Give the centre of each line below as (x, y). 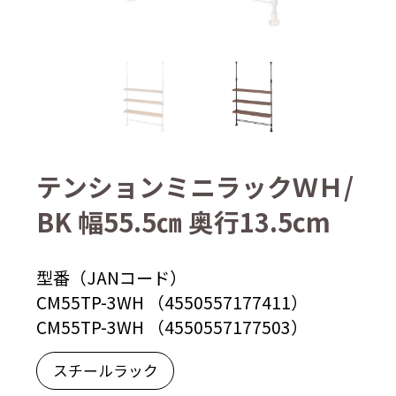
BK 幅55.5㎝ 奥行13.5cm (183, 222)
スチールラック (105, 370)
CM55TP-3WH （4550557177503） (171, 327)
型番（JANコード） (111, 277)
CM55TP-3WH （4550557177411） (171, 302)
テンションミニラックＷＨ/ (194, 187)
